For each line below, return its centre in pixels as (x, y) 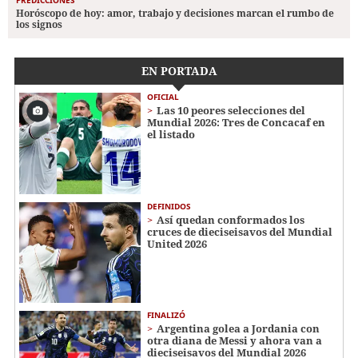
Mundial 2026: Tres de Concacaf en (236, 122)
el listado (171, 134)
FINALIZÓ (166, 315)
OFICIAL (163, 96)
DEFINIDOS (169, 206)
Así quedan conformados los (231, 219)
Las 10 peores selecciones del (231, 110)
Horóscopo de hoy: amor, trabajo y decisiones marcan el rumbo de (175, 13)
